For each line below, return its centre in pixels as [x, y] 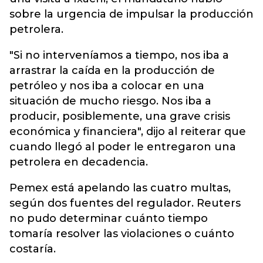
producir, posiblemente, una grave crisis [120, 116]
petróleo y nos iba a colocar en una [107, 86]
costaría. [33, 249]
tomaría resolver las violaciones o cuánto [122, 234]
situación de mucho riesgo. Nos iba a [110, 101]
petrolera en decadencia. [79, 162]
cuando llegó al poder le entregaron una [123, 147]
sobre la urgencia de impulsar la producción [131, 14]
